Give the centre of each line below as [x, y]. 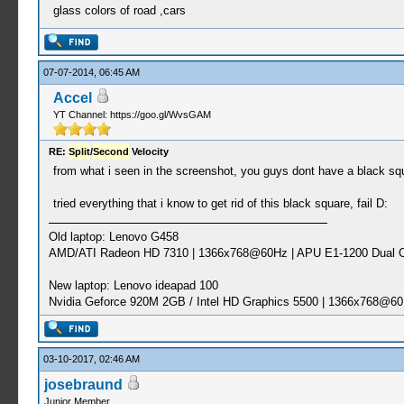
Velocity [148, 151]
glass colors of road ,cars [119, 10]
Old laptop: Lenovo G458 [113, 237]
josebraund [83, 385]
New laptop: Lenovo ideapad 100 [133, 285]
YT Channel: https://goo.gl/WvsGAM [132, 115]
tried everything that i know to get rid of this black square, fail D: [220, 203]
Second [110, 151]
